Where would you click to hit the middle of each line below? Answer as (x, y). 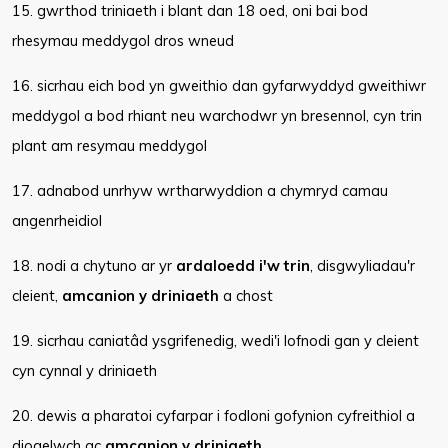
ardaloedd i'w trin (243, 265)
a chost (246, 295)
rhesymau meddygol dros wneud (123, 40)
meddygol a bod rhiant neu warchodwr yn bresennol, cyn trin (217, 115)
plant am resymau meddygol (109, 145)
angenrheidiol (57, 220)
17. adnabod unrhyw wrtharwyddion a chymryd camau (200, 190)
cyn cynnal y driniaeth (84, 370)
